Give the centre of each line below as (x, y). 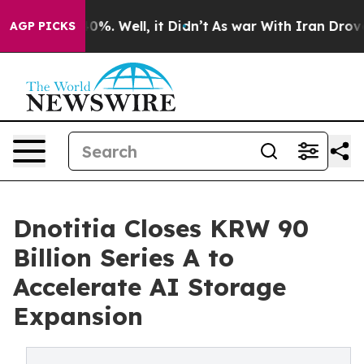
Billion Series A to (123, 258)
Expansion (78, 316)
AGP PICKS (43, 26)
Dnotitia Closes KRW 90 (161, 228)
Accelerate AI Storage (149, 287)
